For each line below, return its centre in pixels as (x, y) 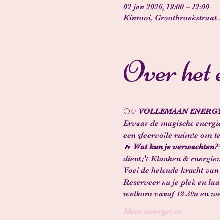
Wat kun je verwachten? (175, 147)
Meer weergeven (152, 211)
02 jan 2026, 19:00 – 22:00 (166, 7)
